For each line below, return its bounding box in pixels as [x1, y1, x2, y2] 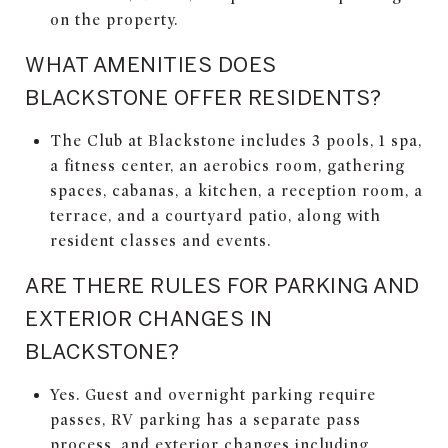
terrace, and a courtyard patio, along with [49, 206, 381, 225]
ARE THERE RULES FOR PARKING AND [25, 272, 420, 297]
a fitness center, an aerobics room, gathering [49, 156, 405, 175]
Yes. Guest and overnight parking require [49, 385, 376, 404]
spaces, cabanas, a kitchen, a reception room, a [49, 181, 423, 200]
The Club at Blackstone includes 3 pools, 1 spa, [49, 131, 422, 150]
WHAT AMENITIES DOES [25, 51, 277, 76]
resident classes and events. [49, 231, 271, 250]
